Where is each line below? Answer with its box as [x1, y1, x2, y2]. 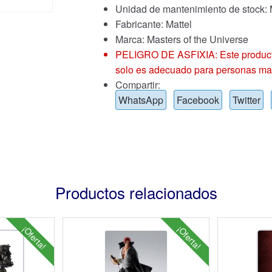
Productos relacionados [55, 181, 217, 204]
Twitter [232, 93, 260, 107]
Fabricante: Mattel [115, 17, 192, 32]
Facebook [176, 93, 219, 107]
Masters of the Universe [146, 32, 248, 47]
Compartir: [115, 78, 160, 92]
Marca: [115, 32, 147, 47]
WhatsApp [118, 93, 163, 107]
